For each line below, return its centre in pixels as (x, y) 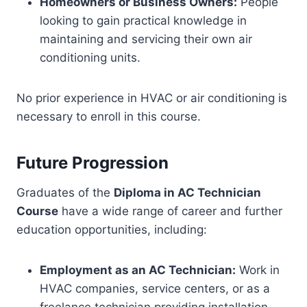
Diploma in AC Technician (187, 193)
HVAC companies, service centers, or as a (155, 288)
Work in (258, 270)
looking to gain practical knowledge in (143, 21)
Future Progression (93, 163)
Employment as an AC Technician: (138, 270)
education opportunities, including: (112, 230)
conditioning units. (90, 58)
